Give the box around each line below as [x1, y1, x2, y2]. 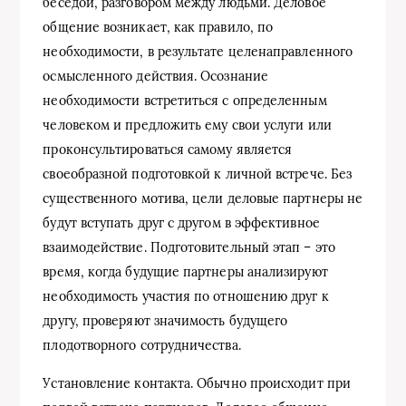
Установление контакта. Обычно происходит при [43, 375, 351, 392]
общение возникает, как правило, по [43, 19, 274, 36]
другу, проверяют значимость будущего [43, 313, 288, 330]
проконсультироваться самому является [43, 141, 293, 159]
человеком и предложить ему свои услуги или [43, 117, 332, 134]
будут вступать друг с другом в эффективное [43, 215, 320, 232]
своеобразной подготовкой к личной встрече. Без [43, 166, 353, 183]
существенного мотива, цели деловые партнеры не [43, 190, 363, 208]
